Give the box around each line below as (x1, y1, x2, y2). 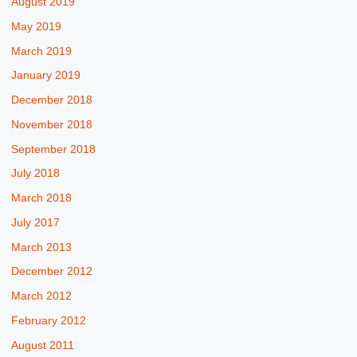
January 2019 (10, 69, 80, 82)
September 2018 (10, 143, 96, 155)
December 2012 (10, 265, 92, 278)
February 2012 (10, 314, 86, 327)
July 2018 (10, 167, 60, 180)
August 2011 (10, 339, 74, 351)
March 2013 (10, 241, 72, 253)
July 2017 (10, 216, 60, 229)
